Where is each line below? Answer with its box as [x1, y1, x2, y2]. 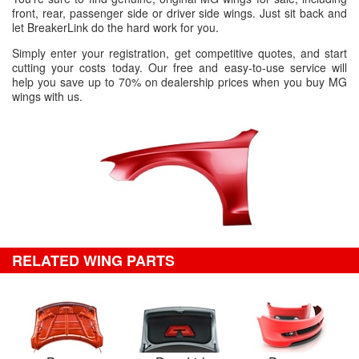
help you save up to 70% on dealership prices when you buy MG [12, 74, 347, 90]
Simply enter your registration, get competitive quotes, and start [12, 45, 347, 61]
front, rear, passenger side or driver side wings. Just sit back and [12, 5, 347, 21]
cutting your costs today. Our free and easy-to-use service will [12, 59, 347, 75]
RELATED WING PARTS [12, 250, 175, 271]
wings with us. [12, 88, 83, 104]
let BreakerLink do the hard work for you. [12, 19, 219, 35]
